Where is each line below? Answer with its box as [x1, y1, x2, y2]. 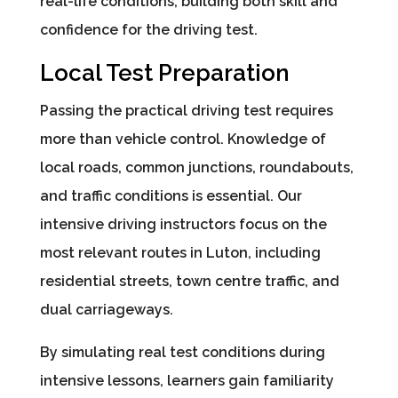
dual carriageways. [39, 301, 173, 319]
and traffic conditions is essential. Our [39, 187, 302, 205]
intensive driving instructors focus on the [39, 216, 327, 234]
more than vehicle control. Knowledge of [39, 131, 326, 148]
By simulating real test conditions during [39, 344, 325, 362]
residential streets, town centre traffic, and [39, 273, 339, 291]
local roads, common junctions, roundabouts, [39, 159, 354, 177]
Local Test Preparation [39, 60, 290, 87]
